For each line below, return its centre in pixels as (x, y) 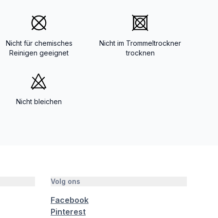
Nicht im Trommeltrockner (140, 43)
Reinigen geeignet (39, 53)
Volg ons (65, 181)
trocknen (140, 53)
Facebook (70, 200)
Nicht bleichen (39, 101)
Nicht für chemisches (39, 43)
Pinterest (68, 212)
